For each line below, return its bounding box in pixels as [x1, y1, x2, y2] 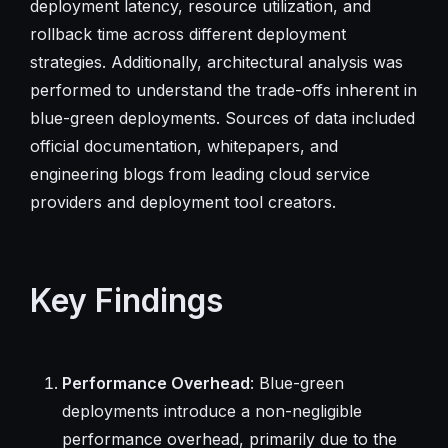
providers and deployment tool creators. [29, 191, 336, 212]
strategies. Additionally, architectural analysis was [29, 51, 403, 72]
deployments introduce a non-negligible [61, 400, 362, 421]
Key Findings [29, 280, 223, 320]
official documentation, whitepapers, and [29, 135, 338, 156]
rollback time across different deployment [29, 23, 346, 44]
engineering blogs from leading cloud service [29, 163, 370, 184]
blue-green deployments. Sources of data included [29, 107, 415, 128]
